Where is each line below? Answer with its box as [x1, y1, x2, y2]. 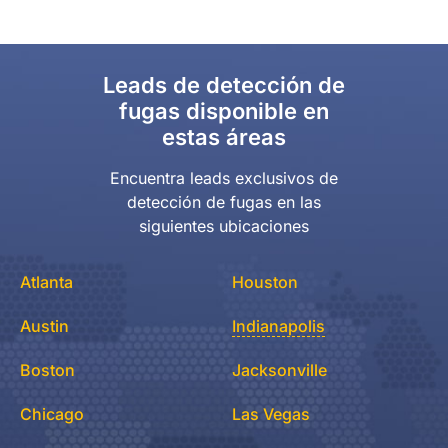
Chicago [20, 404, 84, 425]
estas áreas [162, 124, 286, 151]
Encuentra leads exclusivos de [110, 168, 338, 189]
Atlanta [20, 272, 73, 293]
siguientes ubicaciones [139, 216, 309, 237]
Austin [20, 316, 69, 337]
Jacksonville [232, 360, 327, 381]
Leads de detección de [103, 72, 345, 99]
